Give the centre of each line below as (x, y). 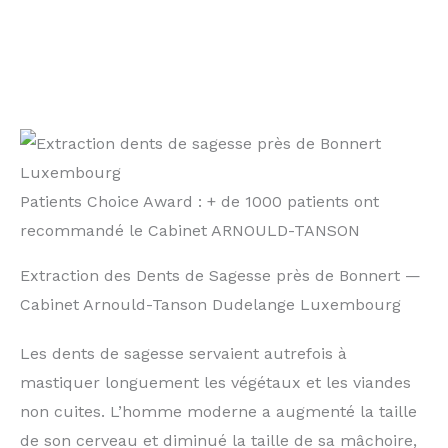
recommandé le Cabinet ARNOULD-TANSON (190, 231)
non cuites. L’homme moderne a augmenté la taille (218, 412)
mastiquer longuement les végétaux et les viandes (215, 383)
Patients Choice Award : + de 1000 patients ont (199, 202)
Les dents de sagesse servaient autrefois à (183, 354)
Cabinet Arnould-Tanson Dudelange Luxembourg (210, 305)
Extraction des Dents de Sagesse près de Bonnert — (220, 276)
